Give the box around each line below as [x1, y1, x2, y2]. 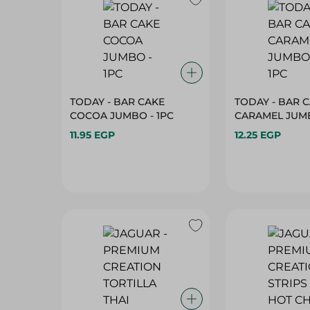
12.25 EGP [235, 129, 281, 141]
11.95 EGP [70, 129, 115, 141]
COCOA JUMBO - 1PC [70, 109, 174, 122]
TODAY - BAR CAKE [70, 95, 165, 108]
